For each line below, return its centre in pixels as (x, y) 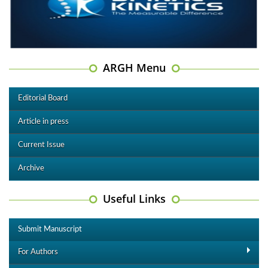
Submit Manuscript (50, 229)
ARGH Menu (134, 67)
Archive (31, 168)
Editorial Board (43, 98)
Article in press (43, 121)
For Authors (38, 252)
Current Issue (41, 145)
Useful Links (134, 198)
